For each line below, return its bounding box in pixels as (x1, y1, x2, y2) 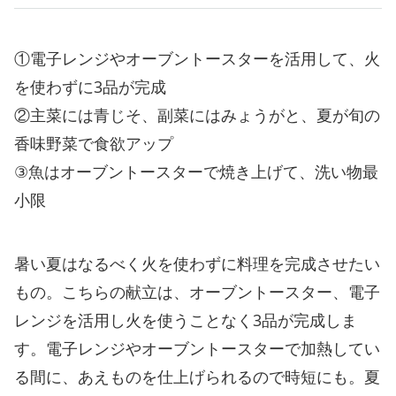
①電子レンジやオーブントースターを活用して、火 (14, 47, 380, 69)
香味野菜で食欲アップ (14, 132, 173, 154)
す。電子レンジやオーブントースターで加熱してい (14, 337, 380, 359)
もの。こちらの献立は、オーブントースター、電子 (14, 280, 380, 302)
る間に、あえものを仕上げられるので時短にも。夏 (14, 365, 380, 387)
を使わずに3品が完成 (14, 75, 166, 97)
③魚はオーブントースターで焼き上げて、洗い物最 (14, 160, 378, 182)
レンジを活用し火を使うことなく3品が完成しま (14, 308, 357, 331)
